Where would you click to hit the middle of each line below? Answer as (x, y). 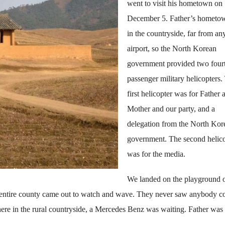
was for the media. (156, 154)
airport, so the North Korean (172, 48)
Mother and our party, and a (171, 109)
